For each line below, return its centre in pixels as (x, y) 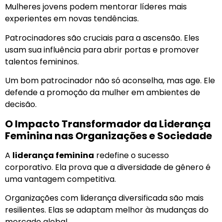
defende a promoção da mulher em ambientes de (103, 93)
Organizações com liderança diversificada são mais (104, 198)
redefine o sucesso (132, 155)
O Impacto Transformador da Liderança (108, 124)
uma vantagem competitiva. (60, 179)
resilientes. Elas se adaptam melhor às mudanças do (107, 210)
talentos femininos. (42, 61)
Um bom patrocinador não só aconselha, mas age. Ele (110, 81)
